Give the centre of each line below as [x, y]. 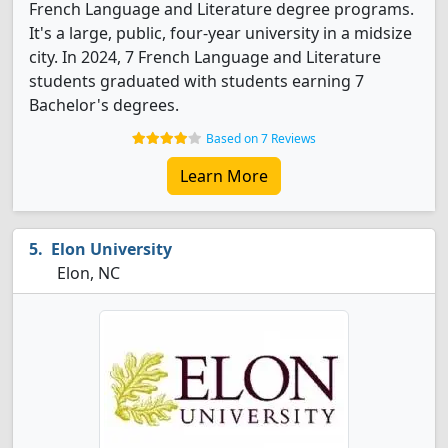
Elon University [111, 249]
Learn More [224, 176]
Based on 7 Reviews [261, 138]
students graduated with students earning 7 [196, 81]
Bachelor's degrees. [104, 105]
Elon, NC [86, 273]
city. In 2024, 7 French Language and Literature [205, 57]
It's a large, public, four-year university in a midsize [220, 33]
